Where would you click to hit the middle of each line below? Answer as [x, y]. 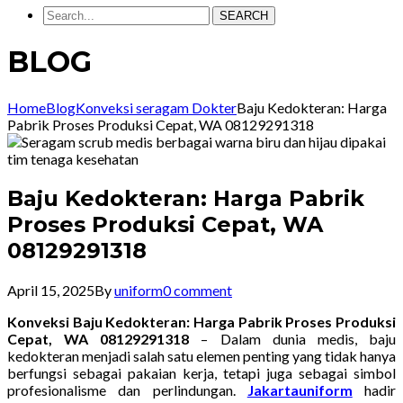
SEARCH [244, 16]
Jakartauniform [300, 390]
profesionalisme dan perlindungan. [127, 390]
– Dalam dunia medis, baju [293, 338]
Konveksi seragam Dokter [156, 107]
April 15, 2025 [51, 290]
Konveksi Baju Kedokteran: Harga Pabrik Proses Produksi [201, 321]
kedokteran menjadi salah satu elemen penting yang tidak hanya [201, 355]
